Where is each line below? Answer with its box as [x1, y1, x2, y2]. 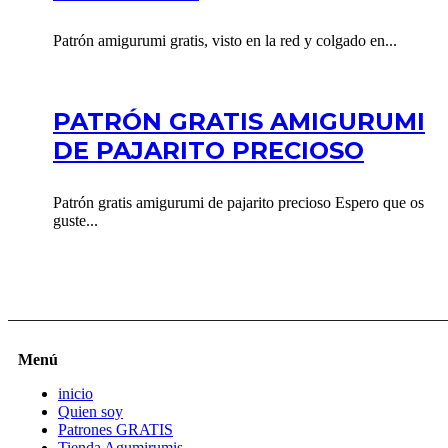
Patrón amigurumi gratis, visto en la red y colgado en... [53, 31, 397, 49]
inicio [58, 384, 93, 402]
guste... [53, 211, 98, 229]
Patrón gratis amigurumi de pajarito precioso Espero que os [53, 193, 424, 211]
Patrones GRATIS [58, 420, 173, 438]
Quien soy [58, 402, 123, 420]
